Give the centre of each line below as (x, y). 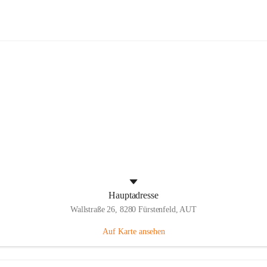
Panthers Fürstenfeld (133, 41)
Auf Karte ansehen (133, 232)
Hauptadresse (133, 195)
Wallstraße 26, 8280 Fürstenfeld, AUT (133, 209)
